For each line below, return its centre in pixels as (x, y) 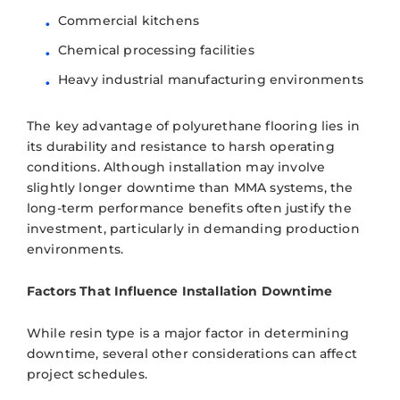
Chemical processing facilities (156, 50)
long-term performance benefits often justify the (189, 208)
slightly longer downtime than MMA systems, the (190, 187)
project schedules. (87, 374)
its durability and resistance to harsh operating (181, 146)
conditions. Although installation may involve (176, 167)
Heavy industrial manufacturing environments (211, 79)
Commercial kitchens (129, 20)
